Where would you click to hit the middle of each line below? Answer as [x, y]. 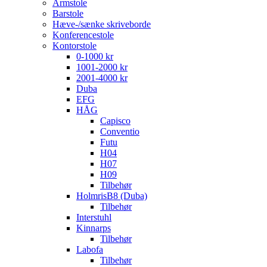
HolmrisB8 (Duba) [112, 196]
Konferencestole [83, 35]
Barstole [68, 14]
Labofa [90, 250]
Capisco [115, 121]
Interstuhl [94, 218]
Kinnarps [94, 228]
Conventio [120, 132]
